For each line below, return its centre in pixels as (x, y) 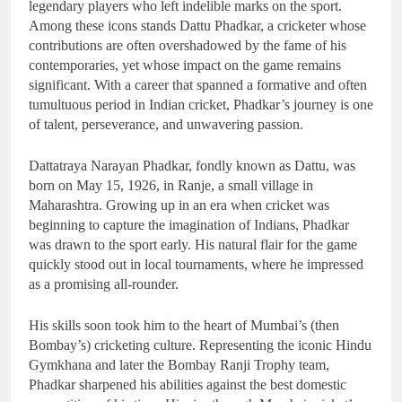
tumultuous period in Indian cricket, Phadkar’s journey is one (201, 105)
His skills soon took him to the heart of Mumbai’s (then (184, 326)
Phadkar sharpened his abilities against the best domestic (188, 385)
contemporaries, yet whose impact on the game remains (185, 66)
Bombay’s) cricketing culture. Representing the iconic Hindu (200, 345)
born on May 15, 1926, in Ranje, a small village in (171, 186)
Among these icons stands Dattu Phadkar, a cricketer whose (197, 26)
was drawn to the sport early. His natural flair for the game (193, 245)
